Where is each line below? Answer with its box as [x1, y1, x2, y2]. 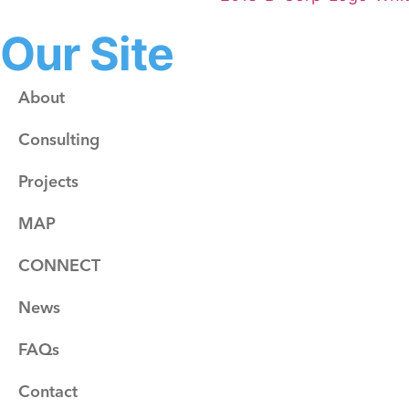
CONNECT [18, 255, 100, 277]
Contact [18, 381, 78, 403]
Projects [18, 171, 79, 193]
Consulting [18, 129, 100, 151]
